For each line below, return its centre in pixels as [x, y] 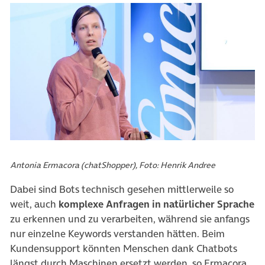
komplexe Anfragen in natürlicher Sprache [156, 204]
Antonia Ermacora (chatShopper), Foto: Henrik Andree [113, 165]
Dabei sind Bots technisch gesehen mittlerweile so [122, 190]
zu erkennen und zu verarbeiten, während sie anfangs [130, 219]
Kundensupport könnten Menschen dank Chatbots [124, 249]
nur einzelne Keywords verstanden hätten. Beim [117, 234]
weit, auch [34, 204]
